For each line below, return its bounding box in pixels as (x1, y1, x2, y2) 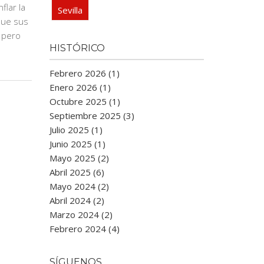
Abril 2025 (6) (49, 166, 104, 178)
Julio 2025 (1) (49, 124, 103, 136)
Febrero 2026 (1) (49, 67, 120, 79)
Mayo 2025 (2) (49, 152, 109, 164)
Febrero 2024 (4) (49, 223, 120, 235)
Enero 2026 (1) (49, 81, 111, 93)
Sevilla (57, 4, 82, 16)
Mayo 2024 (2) (49, 180, 109, 192)
